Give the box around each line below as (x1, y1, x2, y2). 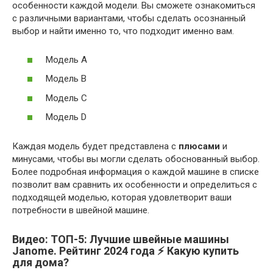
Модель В (46, 73, 87, 85)
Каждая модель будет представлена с (12, 141, 179, 152)
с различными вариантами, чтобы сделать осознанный (12, 13, 246, 24)
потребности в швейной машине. (12, 205, 149, 216)
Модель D (46, 112, 87, 123)
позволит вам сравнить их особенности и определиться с (12, 179, 257, 191)
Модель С (46, 92, 87, 104)
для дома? (12, 256, 69, 269)
